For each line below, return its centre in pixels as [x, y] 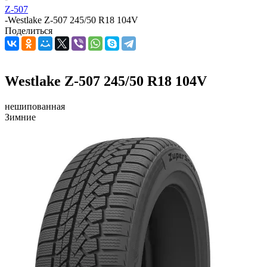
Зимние [20, 117]
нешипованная [35, 106]
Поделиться [29, 31]
